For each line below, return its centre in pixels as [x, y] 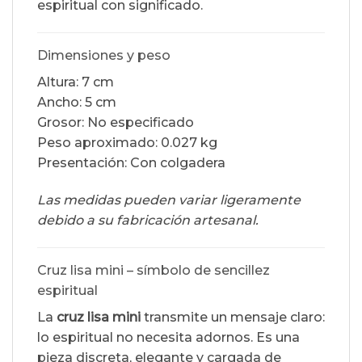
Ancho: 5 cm [77, 102]
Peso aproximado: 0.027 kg [127, 142]
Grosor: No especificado [116, 122]
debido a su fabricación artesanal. [148, 220]
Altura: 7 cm [76, 82]
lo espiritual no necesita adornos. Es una [168, 337]
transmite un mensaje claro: [233, 317]
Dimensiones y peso [104, 55]
